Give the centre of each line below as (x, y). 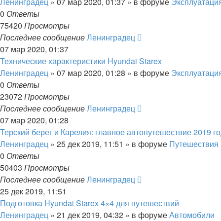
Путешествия (194, 144)
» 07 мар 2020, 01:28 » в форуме (110, 73)
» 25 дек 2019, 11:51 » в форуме (109, 144)
